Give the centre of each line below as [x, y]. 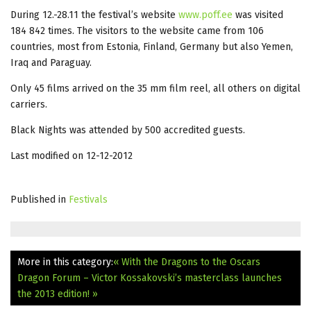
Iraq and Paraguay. [51, 62]
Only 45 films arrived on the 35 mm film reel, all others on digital [155, 88]
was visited [258, 15]
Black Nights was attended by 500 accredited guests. [128, 130]
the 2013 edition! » [58, 294]
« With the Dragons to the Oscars [187, 262]
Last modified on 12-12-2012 [72, 155]
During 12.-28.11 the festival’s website [94, 15]
